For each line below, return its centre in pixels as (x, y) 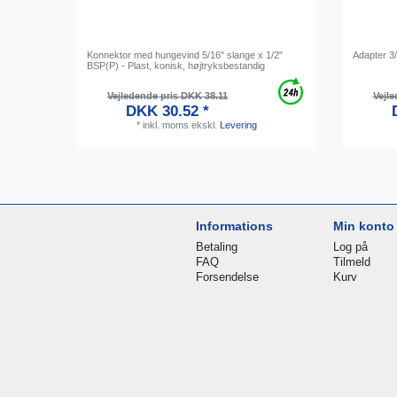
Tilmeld (352, 262)
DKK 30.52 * (168, 111)
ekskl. (204, 125)
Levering (238, 125)
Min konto (364, 226)
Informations (235, 226)
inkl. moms (166, 125)
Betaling (217, 247)
